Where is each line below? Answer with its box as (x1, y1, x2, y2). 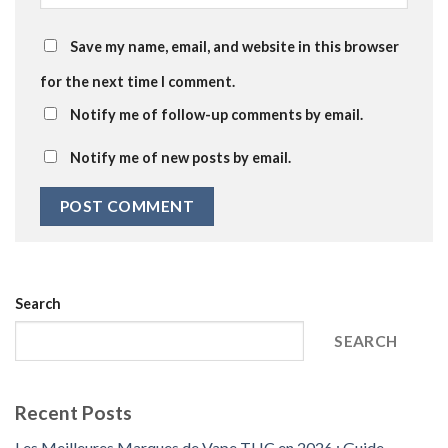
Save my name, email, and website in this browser (70, 38, 399, 56)
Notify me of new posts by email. (70, 149, 291, 167)
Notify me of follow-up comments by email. (70, 106, 363, 124)
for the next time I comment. (40, 73, 235, 91)
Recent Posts (15, 401, 132, 425)
